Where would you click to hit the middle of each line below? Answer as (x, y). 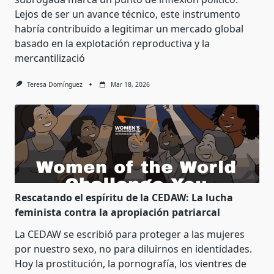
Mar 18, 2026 (130, 84)
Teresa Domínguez (54, 84)
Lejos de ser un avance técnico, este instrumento (128, 14)
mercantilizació (50, 58)
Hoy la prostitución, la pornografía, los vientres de (131, 263)
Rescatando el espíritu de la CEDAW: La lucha (124, 197)
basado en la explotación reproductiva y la (112, 43)
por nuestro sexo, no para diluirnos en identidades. (133, 249)
